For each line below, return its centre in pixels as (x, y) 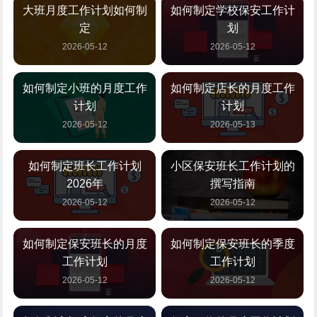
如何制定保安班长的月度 (85, 244)
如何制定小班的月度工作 (85, 88)
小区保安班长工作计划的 (232, 166)
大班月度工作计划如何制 (85, 10)
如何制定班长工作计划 (85, 166)
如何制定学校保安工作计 (232, 10)
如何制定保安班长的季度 (232, 244)
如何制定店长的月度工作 (232, 88)
